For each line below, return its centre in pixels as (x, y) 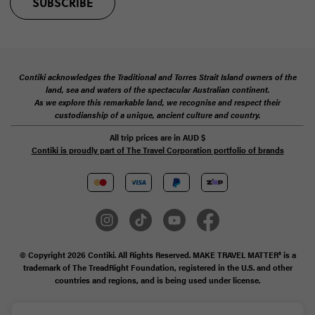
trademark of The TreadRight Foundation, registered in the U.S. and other (157, 267)
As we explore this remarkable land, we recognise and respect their (157, 102)
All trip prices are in (146, 137)
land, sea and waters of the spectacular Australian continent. (157, 89)
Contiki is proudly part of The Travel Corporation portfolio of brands (157, 149)
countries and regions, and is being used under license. (157, 280)
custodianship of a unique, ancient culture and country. (157, 114)
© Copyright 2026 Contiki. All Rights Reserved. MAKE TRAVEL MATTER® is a (157, 255)
